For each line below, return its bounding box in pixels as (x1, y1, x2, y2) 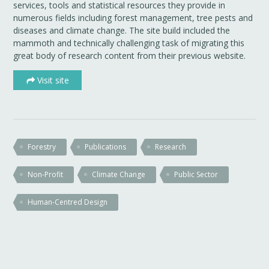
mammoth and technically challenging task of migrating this (13, 37, 245, 49)
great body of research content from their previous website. (13, 49, 246, 61)
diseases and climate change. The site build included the (13, 24, 231, 36)
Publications (85, 141, 127, 152)
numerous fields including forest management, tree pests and (13, 11, 253, 23)
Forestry (28, 141, 56, 152)
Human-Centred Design (28, 196, 108, 207)
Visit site (37, 74, 69, 86)
